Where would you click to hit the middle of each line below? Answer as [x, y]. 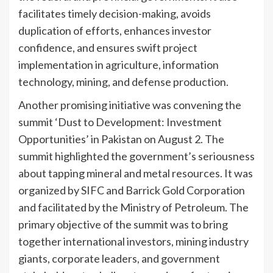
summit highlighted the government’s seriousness [136, 156]
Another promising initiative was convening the [130, 105]
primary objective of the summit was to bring [123, 225]
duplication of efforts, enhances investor [115, 31]
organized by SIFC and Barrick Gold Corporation [132, 190]
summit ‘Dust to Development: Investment [120, 122]
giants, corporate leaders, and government [119, 259]
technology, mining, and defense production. [124, 82]
